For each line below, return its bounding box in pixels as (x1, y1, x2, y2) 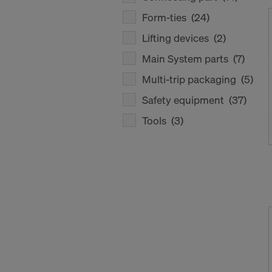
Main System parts (142, 52, 233, 66)
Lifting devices (142, 31, 214, 45)
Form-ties (142, 10, 191, 24)
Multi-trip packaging (142, 72, 241, 86)
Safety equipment (142, 93, 229, 107)
